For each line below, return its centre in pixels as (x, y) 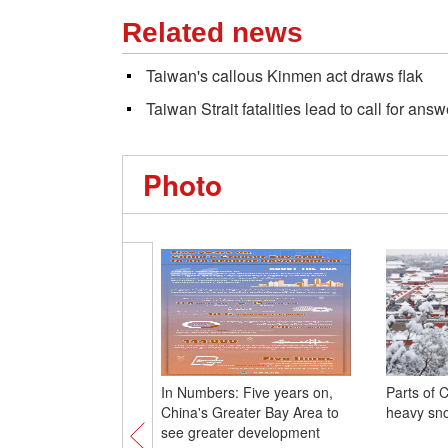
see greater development (240, 432)
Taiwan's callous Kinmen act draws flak (284, 75)
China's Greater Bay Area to (249, 412)
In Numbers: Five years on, (246, 392)
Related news (212, 32)
